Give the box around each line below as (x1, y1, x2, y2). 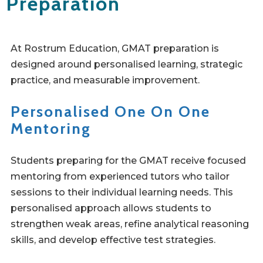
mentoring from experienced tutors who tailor (11, 171, 230, 183)
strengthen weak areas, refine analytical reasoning (11, 218, 249, 230)
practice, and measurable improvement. (11, 75, 200, 86)
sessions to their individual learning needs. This (11, 187, 233, 198)
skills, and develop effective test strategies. (11, 234, 215, 246)
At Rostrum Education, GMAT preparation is (11, 43, 219, 55)
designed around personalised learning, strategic (11, 59, 242, 70)
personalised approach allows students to (11, 203, 211, 214)
